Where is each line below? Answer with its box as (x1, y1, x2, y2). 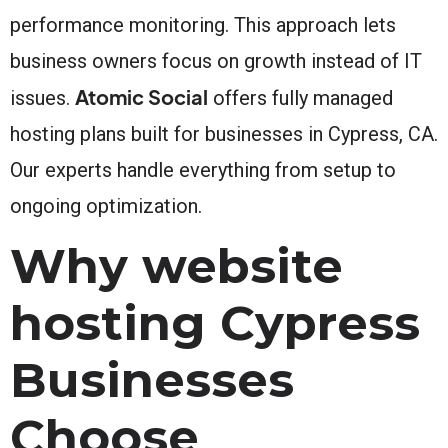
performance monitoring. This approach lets (10, 12, 396, 37)
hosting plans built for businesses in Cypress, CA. (10, 121, 438, 146)
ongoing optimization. (10, 193, 202, 218)
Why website (10, 236, 343, 295)
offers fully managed (208, 85, 393, 110)
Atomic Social (75, 83, 208, 109)
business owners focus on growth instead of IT (10, 48, 422, 73)
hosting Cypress (10, 293, 420, 352)
